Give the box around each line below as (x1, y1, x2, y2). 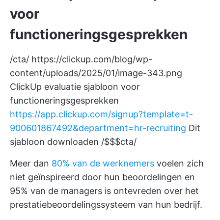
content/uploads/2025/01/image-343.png (10, 68, 182, 78)
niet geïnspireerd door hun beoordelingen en (10, 172, 195, 182)
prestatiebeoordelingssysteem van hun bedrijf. (10, 199, 202, 210)
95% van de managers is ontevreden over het (10, 186, 199, 196)
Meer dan (10, 158, 52, 168)
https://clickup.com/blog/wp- (31, 54, 152, 64)
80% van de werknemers (52, 158, 154, 168)
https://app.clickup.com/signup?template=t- (10, 109, 193, 119)
